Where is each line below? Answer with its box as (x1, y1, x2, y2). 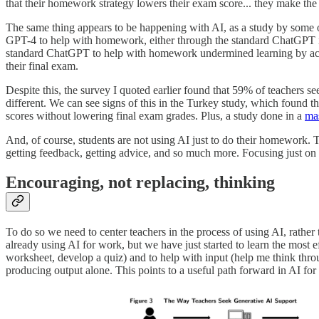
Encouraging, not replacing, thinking (6, 173, 275, 192)
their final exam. (6, 59, 78, 72)
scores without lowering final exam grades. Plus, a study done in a (6, 109, 305, 122)
